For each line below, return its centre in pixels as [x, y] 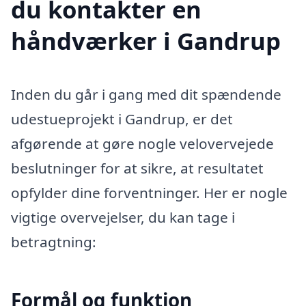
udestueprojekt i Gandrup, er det [122, 119]
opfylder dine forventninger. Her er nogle [149, 193]
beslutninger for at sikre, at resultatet [137, 168]
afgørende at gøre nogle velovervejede [142, 144]
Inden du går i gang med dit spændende [146, 95]
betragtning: [54, 242]
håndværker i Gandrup [146, 41]
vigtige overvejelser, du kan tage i [123, 218]
